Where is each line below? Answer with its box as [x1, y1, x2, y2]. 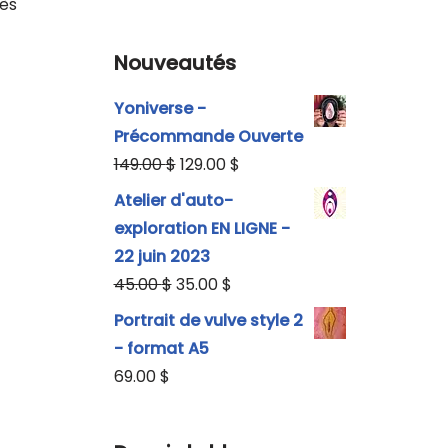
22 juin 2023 [113, 244, 210, 268]
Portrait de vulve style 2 [113, 308, 303, 332]
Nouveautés [113, 48, 236, 77]
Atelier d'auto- [113, 188, 233, 212]
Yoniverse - [113, 96, 206, 120]
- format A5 [113, 336, 209, 360]
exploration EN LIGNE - [113, 216, 290, 240]
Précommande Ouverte [113, 124, 303, 148]
